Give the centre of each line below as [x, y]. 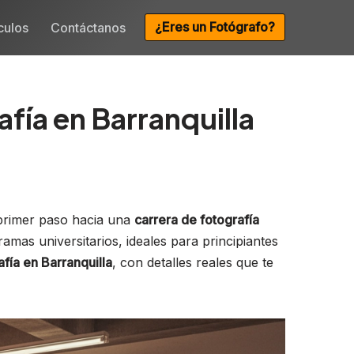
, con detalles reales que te [193, 262]
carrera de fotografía [197, 219]
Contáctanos [88, 27]
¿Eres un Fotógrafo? [215, 27]
